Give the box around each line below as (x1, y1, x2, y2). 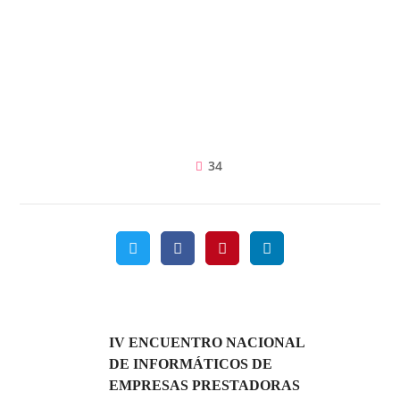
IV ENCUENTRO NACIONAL (109, 335, 305, 350)
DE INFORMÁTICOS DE (109, 356, 273, 371)
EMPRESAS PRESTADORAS (109, 378, 301, 393)
